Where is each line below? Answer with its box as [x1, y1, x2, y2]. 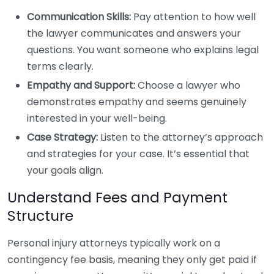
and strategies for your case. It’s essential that [27, 147, 250, 161]
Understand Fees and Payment [7, 187, 228, 207]
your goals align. [27, 163, 103, 177]
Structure [7, 206, 73, 226]
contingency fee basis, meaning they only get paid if [7, 253, 257, 267]
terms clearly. [27, 59, 94, 73]
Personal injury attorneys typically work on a [7, 236, 220, 250]
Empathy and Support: [27, 78, 135, 92]
